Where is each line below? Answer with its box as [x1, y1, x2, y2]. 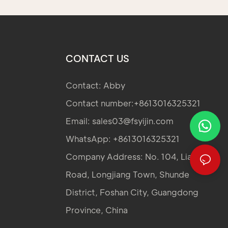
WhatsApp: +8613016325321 [65, 133, 180, 144]
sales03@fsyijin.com [92, 115, 174, 126]
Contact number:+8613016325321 [65, 97, 201, 108]
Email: [65, 115, 92, 126]
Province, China [65, 204, 128, 215]
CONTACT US [65, 51, 129, 65]
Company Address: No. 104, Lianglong [65, 151, 220, 162]
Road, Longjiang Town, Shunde [65, 168, 189, 180]
